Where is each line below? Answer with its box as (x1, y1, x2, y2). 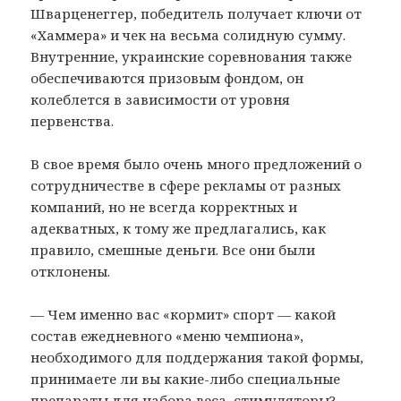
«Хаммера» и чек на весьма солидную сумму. (30, 25, 346, 44)
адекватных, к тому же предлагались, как (30, 218, 327, 237)
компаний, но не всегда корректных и (30, 197, 298, 216)
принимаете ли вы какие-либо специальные (30, 369, 341, 388)
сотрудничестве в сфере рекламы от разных (30, 175, 342, 194)
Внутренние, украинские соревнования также (30, 47, 353, 65)
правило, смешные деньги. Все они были (30, 240, 316, 259)
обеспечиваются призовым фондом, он (30, 68, 304, 87)
